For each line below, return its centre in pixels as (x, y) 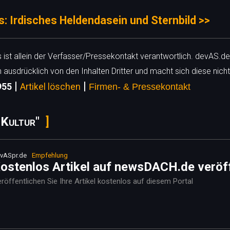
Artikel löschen (50, 87)
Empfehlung (50, 155)
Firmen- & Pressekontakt (140, 87)
